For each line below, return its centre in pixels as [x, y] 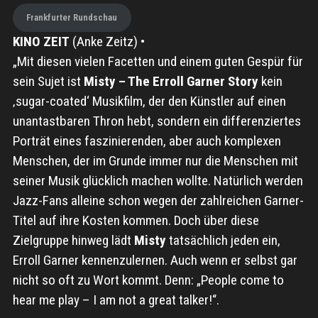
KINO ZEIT [41, 41]
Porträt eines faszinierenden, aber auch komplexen [147, 141]
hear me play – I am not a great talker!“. [116, 300]
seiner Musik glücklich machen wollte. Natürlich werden [158, 180]
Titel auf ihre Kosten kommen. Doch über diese [136, 220]
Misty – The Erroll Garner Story [171, 81]
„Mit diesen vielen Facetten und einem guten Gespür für [158, 61]
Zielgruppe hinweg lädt [73, 240]
